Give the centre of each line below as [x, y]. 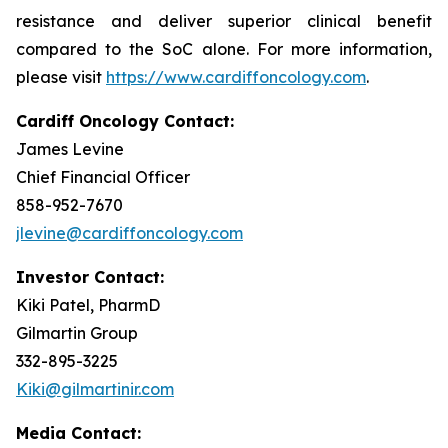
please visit [61, 77]
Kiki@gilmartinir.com [95, 389]
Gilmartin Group [77, 333]
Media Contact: [78, 433]
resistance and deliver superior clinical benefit [224, 21]
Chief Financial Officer [103, 177]
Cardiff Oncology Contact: [125, 121]
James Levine [70, 149]
